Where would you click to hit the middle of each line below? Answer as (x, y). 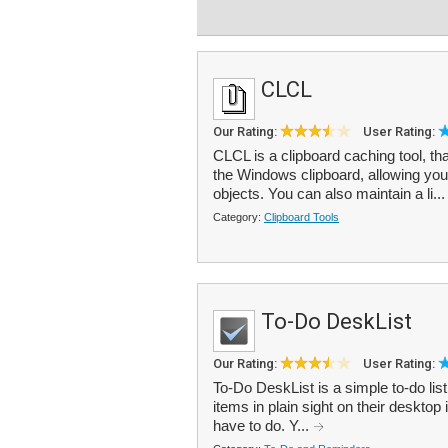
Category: (238, 217)
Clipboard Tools (301, 217)
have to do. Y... (263, 425)
